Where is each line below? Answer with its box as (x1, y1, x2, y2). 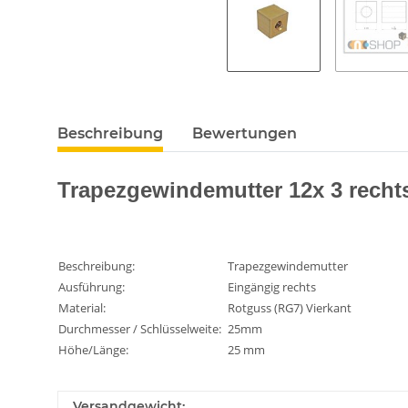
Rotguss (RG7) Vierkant (228, 299, 352, 316)
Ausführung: (58, 278, 125, 295)
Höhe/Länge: (58, 341, 128, 358)
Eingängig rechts (228, 278, 316, 295)
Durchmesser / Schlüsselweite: (58, 320, 221, 337)
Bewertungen (192, 124, 297, 142)
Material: (58, 299, 106, 316)
